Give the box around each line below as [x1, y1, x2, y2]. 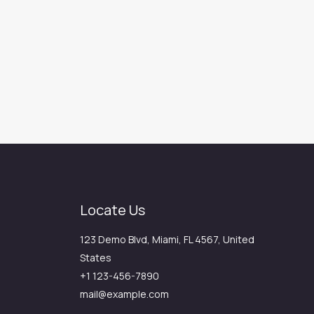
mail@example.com [79, 287, 169, 301]
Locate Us [79, 200, 145, 219]
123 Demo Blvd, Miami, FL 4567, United [79, 233, 254, 246]
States [79, 251, 111, 264]
